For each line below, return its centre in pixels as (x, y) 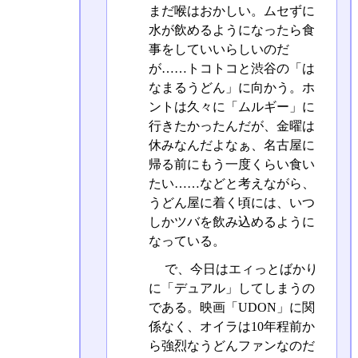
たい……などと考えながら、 (231, 183)
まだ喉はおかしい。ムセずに (231, 10)
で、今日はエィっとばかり (239, 269)
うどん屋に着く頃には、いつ (231, 202)
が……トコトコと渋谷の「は (231, 68)
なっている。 (187, 241)
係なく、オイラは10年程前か (231, 326)
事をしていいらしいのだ (219, 49)
